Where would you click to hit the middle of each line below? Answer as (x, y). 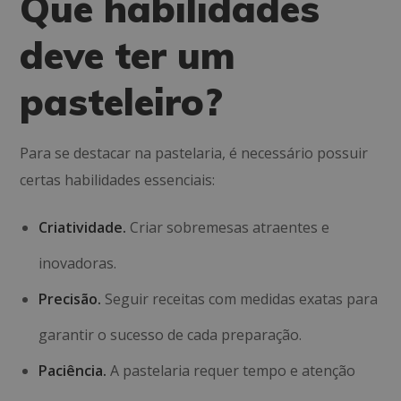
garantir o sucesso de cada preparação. (171, 335)
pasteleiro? (122, 102)
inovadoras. (78, 263)
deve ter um (128, 55)
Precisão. (70, 299)
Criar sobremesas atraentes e (228, 227)
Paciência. (73, 371)
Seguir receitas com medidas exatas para (240, 299)
